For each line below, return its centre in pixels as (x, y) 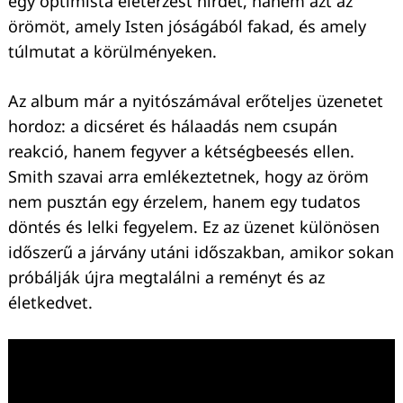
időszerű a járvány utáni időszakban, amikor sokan (201, 252)
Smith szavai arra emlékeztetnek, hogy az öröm (188, 177)
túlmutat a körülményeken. (112, 52)
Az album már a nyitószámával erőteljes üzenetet (196, 101)
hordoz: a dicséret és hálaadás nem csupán (173, 126)
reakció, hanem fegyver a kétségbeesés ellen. (181, 152)
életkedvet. (50, 303)
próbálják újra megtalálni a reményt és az (166, 278)
